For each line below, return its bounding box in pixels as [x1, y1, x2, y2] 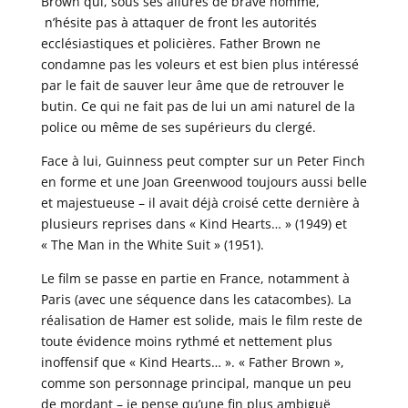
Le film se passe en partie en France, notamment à [40, 269, 350, 287]
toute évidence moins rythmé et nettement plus [40, 331, 332, 350]
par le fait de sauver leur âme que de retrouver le [40, 76, 344, 94]
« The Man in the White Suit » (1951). [40, 235, 264, 253]
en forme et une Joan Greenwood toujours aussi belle [40, 172, 367, 190]
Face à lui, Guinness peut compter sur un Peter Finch [40, 151, 365, 169]
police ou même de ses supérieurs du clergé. [40, 117, 316, 136]
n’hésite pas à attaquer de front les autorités [40, 13, 317, 31]
